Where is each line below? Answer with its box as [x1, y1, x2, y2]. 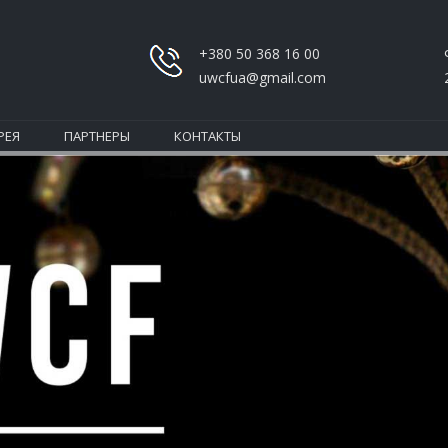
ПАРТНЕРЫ [64, 127, 130, 145]
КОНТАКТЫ [174, 127, 241, 145]
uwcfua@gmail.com [199, 68, 326, 87]
